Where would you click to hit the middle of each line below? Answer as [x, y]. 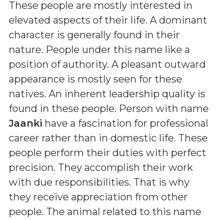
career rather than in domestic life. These [108, 138]
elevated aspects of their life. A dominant [108, 20]
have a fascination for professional [125, 123]
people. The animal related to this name [105, 212]
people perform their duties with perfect [108, 153]
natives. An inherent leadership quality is [107, 94]
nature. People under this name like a [99, 50]
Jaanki [26, 123]
